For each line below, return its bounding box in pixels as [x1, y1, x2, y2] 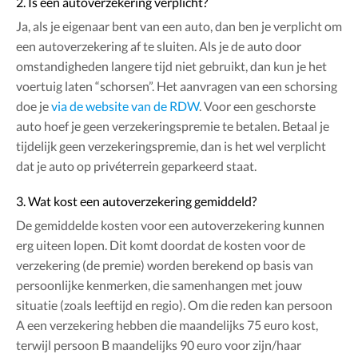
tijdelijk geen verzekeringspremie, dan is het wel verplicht [16, 138, 326, 154]
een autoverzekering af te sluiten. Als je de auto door [16, 38, 301, 54]
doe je [16, 98, 51, 114]
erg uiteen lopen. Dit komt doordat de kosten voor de [16, 237, 305, 253]
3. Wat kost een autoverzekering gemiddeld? [16, 193, 257, 209]
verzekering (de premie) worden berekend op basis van [16, 257, 313, 273]
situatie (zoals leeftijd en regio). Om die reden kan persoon [16, 297, 332, 313]
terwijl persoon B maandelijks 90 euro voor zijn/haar [16, 337, 301, 353]
